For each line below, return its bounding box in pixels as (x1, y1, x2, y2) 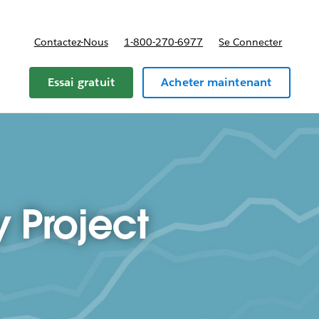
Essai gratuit (47, 75, 115, 90)
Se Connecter (219, 36, 283, 48)
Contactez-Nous (33, 36, 108, 48)
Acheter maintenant (160, 75, 272, 90)
